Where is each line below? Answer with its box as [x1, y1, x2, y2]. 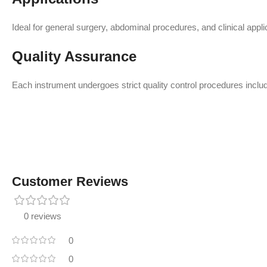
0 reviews [24, 211, 61, 221]
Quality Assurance [12, 48, 136, 64]
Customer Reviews [12, 174, 128, 189]
